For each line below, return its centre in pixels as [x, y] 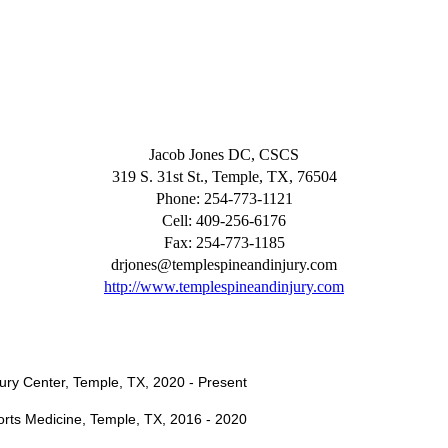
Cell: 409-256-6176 [224, 220]
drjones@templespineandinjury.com [224, 264]
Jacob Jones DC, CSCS [224, 154]
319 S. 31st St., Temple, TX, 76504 [224, 176]
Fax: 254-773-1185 [224, 242]
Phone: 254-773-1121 [224, 198]
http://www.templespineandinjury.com [224, 286]
